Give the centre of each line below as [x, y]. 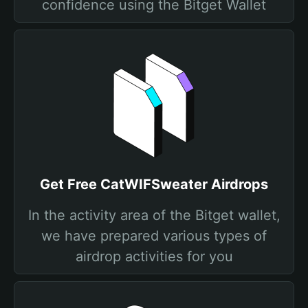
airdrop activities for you [154, 256]
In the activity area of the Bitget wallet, [154, 215]
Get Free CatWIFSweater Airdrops [154, 184]
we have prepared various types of [154, 236]
